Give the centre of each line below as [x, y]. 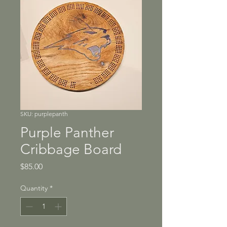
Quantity [34, 188]
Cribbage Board [71, 149]
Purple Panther [67, 133]
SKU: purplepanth [44, 114]
